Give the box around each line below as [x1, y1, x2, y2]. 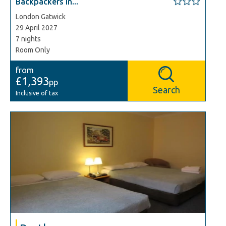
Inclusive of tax [16, 90, 58, 96]
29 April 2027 [16, 24, 58, 32]
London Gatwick [16, 13, 66, 21]
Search [152, 85, 180, 95]
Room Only [16, 46, 50, 54]
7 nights [16, 35, 41, 43]
